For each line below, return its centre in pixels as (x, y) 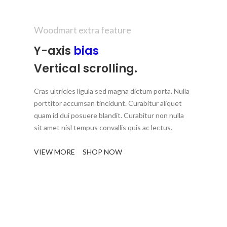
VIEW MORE (55, 152)
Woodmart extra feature (83, 30)
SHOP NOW (103, 152)
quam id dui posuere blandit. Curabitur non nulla (109, 115)
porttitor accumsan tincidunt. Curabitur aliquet (108, 103)
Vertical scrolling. (86, 68)
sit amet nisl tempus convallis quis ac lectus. (103, 127)
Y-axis (54, 51)
